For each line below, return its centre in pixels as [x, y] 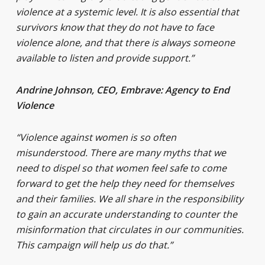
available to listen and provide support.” [105, 58]
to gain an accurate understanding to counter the [126, 214]
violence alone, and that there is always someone [125, 43]
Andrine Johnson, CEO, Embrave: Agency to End [122, 90]
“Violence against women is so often [96, 137]
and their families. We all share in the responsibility [129, 199]
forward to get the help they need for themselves [125, 183]
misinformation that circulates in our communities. [130, 230]
